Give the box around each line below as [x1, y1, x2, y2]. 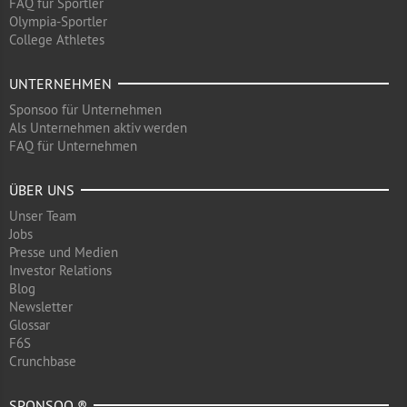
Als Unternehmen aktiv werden [9, 119, 187, 136]
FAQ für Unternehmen [9, 137, 137, 154]
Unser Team [9, 207, 76, 224]
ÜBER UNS [9, 181, 74, 199]
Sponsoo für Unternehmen [9, 101, 162, 118]
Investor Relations [9, 262, 112, 279]
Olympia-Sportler [9, 13, 107, 30]
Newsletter [9, 298, 73, 315]
